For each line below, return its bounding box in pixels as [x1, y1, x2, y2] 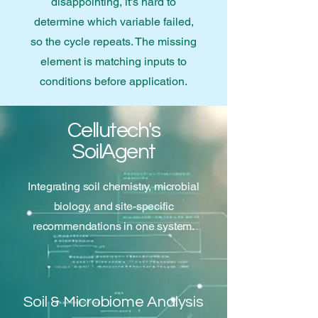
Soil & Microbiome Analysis [23, 294, 204, 310]
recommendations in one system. [32, 219, 195, 233]
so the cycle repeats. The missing [31, 35, 197, 48]
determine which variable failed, [33, 15, 194, 28]
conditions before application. [40, 75, 187, 88]
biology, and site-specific [53, 199, 174, 213]
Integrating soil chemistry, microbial [28, 180, 199, 193]
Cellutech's [67, 119, 160, 141]
